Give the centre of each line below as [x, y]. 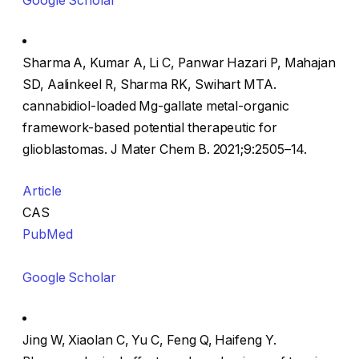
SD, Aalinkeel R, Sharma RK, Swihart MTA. [149, 85]
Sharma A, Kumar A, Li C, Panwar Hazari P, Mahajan [179, 63]
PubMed [48, 234]
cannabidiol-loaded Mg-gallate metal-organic [156, 107]
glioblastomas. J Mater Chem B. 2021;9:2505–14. [165, 150]
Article [42, 191]
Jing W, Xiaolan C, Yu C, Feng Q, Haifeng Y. [149, 341]
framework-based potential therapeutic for [150, 128]
